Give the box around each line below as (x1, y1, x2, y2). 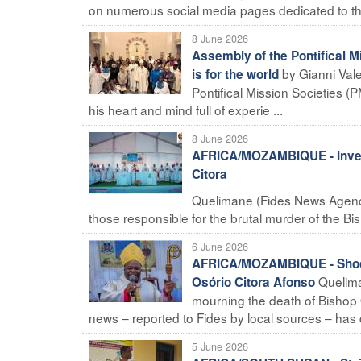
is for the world (192, 64, 279, 83)
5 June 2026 (192, 338, 248, 354)
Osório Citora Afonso (192, 272, 315, 291)
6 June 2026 (192, 239, 248, 254)
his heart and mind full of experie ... (89, 100, 283, 118)
